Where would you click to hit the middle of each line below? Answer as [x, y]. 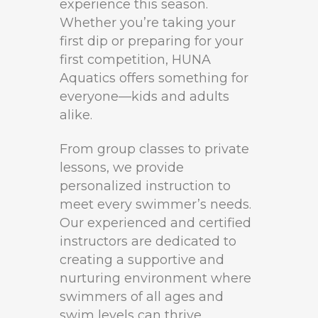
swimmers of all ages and [142, 297]
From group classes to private [154, 149]
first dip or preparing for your [152, 41]
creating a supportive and [142, 260]
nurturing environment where [155, 278]
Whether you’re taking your [148, 23]
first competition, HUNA [135, 60]
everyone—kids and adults [144, 97]
